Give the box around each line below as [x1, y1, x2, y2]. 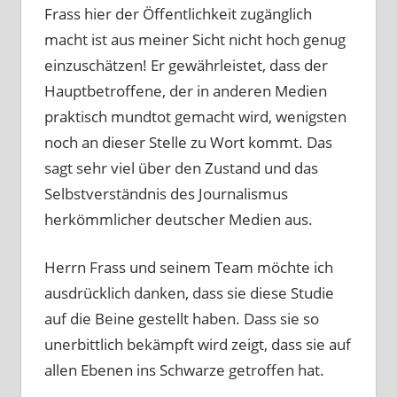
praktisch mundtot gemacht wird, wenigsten [43, 105, 346, 127]
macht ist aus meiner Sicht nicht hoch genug [43, 28, 346, 50]
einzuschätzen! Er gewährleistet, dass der [43, 54, 328, 75]
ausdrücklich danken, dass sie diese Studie [43, 283, 334, 304]
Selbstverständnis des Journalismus [43, 183, 288, 204]
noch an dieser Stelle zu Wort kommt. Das [43, 131, 332, 152]
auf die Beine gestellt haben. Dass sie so [43, 308, 319, 330]
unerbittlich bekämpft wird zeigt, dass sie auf [43, 334, 351, 355]
